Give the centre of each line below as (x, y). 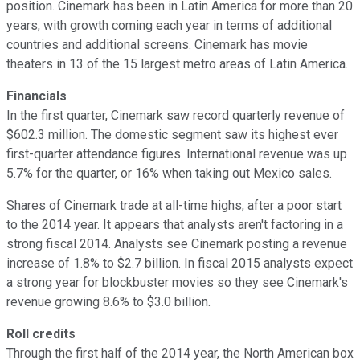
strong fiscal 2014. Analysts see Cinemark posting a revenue (177, 243)
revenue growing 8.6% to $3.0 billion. (108, 301)
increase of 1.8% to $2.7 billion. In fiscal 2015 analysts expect (180, 263)
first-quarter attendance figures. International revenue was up (177, 153)
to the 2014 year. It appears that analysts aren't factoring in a (175, 224)
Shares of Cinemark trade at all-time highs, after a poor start (174, 205)
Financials (37, 96)
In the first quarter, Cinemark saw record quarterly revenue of (176, 115)
